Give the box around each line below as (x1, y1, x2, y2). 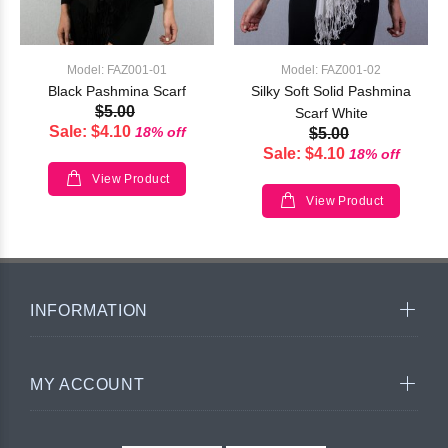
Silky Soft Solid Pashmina (251, 83, 411, 100)
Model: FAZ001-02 (281, 63, 381, 78)
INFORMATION (30, 302, 149, 320)
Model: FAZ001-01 (67, 63, 167, 78)
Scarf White (294, 105, 368, 122)
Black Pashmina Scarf (48, 83, 186, 100)
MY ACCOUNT (30, 376, 145, 394)
